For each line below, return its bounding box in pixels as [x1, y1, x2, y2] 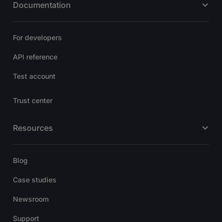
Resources [13, 122, 53, 133]
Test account [13, 71, 55, 80]
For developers [13, 33, 62, 42]
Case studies [13, 175, 56, 184]
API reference [13, 52, 57, 61]
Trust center [13, 96, 53, 105]
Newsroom [13, 194, 49, 203]
